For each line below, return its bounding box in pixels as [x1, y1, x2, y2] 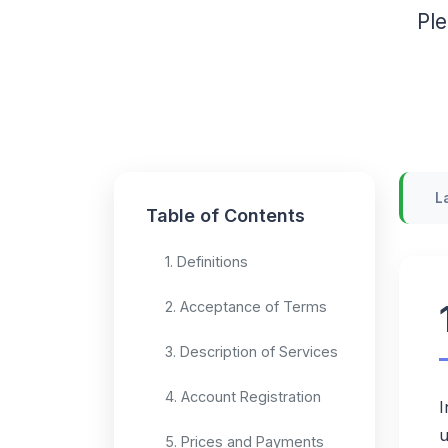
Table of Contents [146, 204, 305, 226]
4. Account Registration [165, 387, 321, 405]
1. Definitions [165, 252, 248, 270]
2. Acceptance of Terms [165, 297, 327, 315]
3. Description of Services [165, 342, 338, 360]
